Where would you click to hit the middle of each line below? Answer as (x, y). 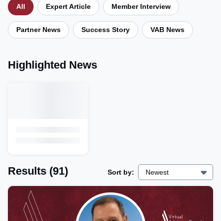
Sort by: (121, 172)
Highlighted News (53, 65)
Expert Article (68, 6)
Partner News (38, 30)
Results (27, 171)
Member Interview (141, 6)
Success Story (106, 30)
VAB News (167, 30)
